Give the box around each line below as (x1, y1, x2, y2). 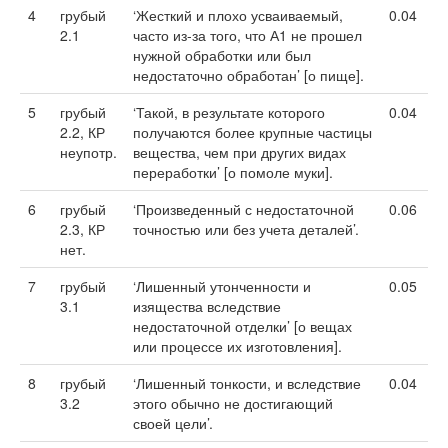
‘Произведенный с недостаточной (133, 199, 354, 219)
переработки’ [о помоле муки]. (133, 162, 333, 182)
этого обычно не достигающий (133, 393, 333, 413)
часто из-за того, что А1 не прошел (133, 25, 362, 45)
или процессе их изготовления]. (133, 336, 342, 356)
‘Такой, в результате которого (133, 102, 325, 122)
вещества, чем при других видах (133, 142, 346, 162)
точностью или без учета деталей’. (133, 219, 359, 239)
